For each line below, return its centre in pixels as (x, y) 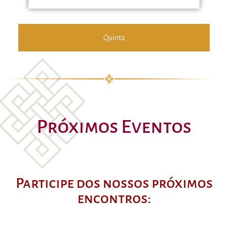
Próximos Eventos (114, 126)
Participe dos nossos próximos (114, 183)
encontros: (114, 198)
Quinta (114, 38)
